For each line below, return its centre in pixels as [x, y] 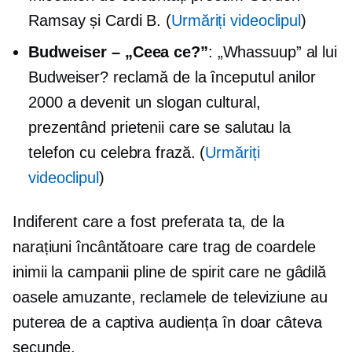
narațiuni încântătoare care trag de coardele [164, 247]
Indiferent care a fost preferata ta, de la [148, 222]
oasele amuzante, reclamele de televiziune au [170, 297]
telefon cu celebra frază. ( [117, 152]
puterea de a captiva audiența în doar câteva [167, 322]
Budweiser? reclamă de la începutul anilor [172, 77]
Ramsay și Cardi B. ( [100, 20]
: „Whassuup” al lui [272, 52]
